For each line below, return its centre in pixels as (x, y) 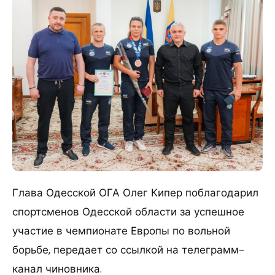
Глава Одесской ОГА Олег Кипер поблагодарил (135, 192)
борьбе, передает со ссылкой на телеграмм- (128, 250)
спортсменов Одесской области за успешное (128, 211)
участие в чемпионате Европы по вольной (121, 230)
